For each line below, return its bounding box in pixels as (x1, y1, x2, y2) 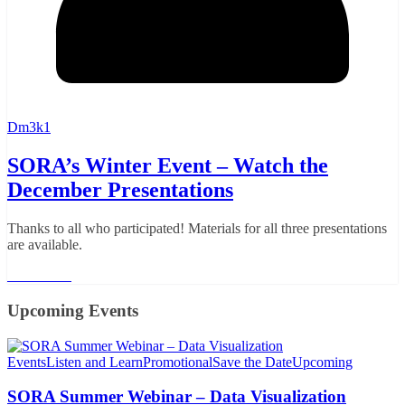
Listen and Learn (46, 353, 143, 370)
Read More (7, 268, 71, 284)
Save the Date (212, 353, 292, 370)
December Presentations (7, 178, 233, 202)
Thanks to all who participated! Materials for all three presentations (7, 221, 387, 237)
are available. (7, 237, 82, 253)
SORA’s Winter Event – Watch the (7, 154, 328, 178)
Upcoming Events (7, 300, 138, 320)
